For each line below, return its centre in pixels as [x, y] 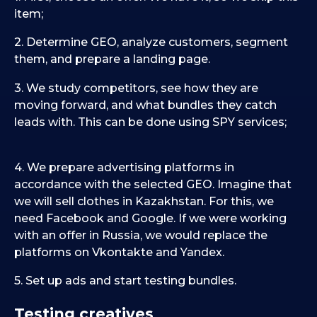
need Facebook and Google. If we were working [150, 218]
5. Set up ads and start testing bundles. [127, 281]
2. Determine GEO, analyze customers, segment [151, 42]
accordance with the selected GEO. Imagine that [153, 184]
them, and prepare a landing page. [112, 59]
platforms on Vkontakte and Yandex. [119, 252]
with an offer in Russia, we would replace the [141, 235]
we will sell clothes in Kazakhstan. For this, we [144, 201]
